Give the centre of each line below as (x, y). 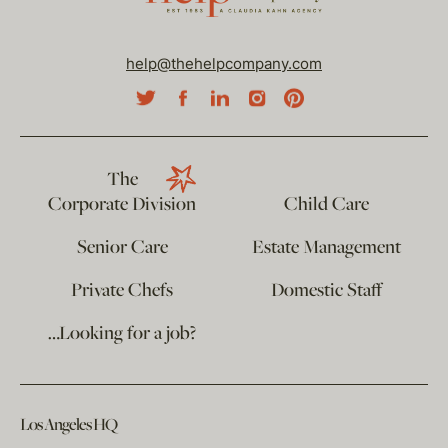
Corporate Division (122, 205)
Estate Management (326, 248)
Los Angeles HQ (68, 426)
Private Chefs (122, 291)
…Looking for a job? (122, 334)
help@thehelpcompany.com (224, 64)
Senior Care (122, 248)
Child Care (326, 205)
